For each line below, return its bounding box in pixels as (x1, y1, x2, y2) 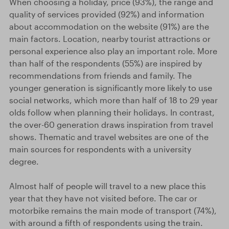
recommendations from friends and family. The (9, 71, 192, 80)
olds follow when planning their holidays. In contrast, (9, 107, 215, 117)
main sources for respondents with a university (9, 144, 191, 154)
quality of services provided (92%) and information (9, 9, 204, 19)
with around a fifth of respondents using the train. (9, 218, 203, 227)
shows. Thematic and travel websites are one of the (9, 132, 209, 142)
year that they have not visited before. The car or (9, 193, 197, 203)
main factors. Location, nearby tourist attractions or (9, 34, 211, 43)
